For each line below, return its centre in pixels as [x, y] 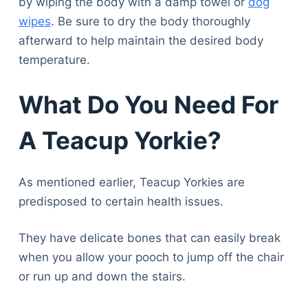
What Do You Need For [148, 105]
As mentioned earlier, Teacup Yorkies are [131, 182]
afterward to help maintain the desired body [141, 40]
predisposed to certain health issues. [121, 201]
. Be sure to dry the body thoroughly [150, 21]
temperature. [54, 59]
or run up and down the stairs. [102, 277]
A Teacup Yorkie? [120, 141]
